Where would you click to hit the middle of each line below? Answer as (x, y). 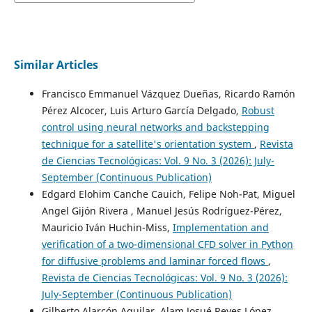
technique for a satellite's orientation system (148, 144)
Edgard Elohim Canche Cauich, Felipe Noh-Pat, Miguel (168, 194)
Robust (258, 111)
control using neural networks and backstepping (155, 127)
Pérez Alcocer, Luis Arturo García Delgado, (141, 111)
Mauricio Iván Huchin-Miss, (107, 228)
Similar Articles (56, 65)
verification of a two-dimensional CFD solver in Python (167, 244)
